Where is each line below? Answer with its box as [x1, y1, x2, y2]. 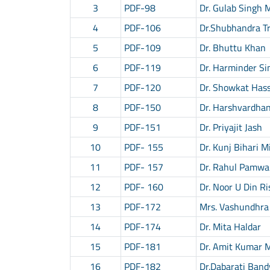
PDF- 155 [124, 139, 163, 154]
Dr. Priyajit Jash [199, 119, 262, 134]
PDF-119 [124, 60, 161, 75]
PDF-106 [124, 20, 161, 35]
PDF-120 [124, 80, 161, 95]
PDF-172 [124, 199, 161, 214]
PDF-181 [124, 239, 161, 254]
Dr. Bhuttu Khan [199, 40, 266, 55]
